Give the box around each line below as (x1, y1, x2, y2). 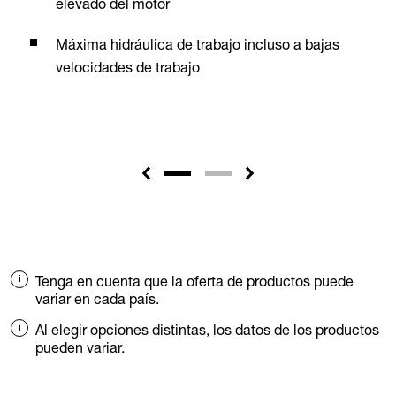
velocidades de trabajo (56, 58, 200, 77)
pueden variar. (35, 339, 125, 357)
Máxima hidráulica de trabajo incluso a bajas (56, 35, 339, 54)
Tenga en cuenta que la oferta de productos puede (35, 272, 354, 291)
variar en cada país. (35, 290, 159, 308)
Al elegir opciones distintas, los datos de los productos (35, 321, 379, 339)
